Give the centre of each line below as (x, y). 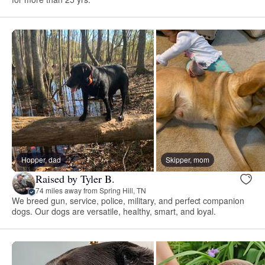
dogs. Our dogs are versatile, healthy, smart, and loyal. (114, 211)
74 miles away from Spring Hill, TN (91, 190)
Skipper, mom (188, 160)
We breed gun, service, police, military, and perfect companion (128, 201)
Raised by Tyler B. (75, 178)
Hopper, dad (41, 160)
